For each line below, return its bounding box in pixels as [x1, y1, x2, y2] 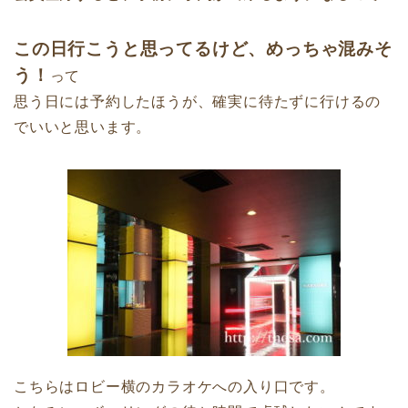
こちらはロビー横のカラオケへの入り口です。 [14, 379, 335, 395]
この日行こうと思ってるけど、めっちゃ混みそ [14, 39, 393, 59]
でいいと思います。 [14, 119, 152, 136]
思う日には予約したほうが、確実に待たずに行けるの [14, 94, 382, 110]
